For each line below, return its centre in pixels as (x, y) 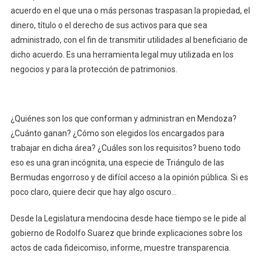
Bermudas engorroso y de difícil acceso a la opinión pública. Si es (129, 177)
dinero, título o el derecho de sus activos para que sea (109, 25)
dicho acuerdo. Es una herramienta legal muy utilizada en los (122, 54)
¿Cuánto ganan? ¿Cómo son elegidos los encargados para (117, 133)
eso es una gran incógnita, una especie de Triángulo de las (117, 162)
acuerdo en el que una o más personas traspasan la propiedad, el (130, 10)
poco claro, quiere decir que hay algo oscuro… (93, 192)
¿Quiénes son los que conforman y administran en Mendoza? (123, 118)
